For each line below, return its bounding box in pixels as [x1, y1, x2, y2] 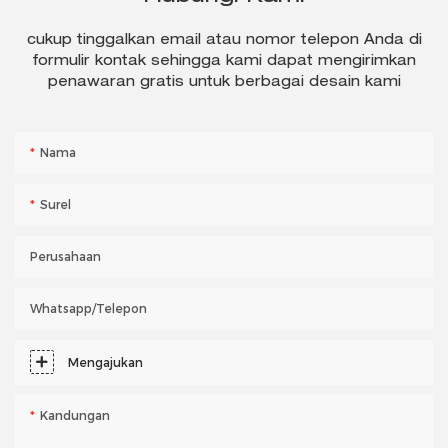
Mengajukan [68, 354, 143, 370]
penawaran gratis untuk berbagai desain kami [47, 76, 401, 91]
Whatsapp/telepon [30, 300, 147, 316]
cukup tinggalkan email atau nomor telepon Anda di [26, 34, 422, 49]
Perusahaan [30, 248, 101, 264]
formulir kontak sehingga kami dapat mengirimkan [32, 55, 416, 70]
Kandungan [40, 407, 110, 423]
